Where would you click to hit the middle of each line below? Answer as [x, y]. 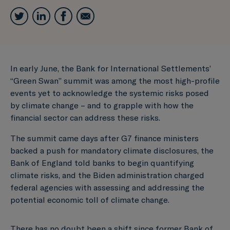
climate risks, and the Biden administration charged [107, 175]
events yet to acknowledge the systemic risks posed [110, 93]
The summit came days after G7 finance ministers [104, 138]
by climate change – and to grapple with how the [102, 105]
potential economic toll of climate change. [90, 199]
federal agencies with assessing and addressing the [107, 187]
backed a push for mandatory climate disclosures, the [112, 150]
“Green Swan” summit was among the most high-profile [115, 80]
